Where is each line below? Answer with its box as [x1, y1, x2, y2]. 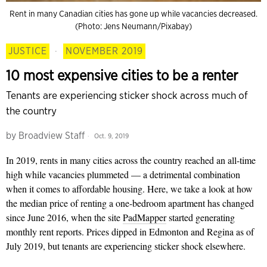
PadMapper [123, 211, 166, 223]
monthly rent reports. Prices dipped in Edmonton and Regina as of [6, 225, 254, 238]
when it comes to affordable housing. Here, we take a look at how [6, 182, 253, 195]
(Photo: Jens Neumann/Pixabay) [75, 21, 192, 31]
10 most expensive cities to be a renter [6, 67, 238, 84]
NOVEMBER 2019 [66, 45, 143, 57]
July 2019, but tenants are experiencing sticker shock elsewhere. [6, 240, 246, 252]
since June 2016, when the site [6, 211, 123, 223]
